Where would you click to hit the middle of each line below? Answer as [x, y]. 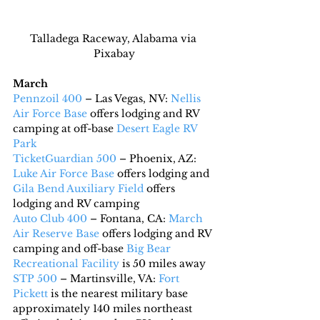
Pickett [30, 293]
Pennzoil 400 [47, 98]
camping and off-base [70, 248]
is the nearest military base [119, 293]
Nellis [187, 98]
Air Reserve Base [56, 233]
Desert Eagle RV [158, 128]
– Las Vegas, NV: [126, 98]
